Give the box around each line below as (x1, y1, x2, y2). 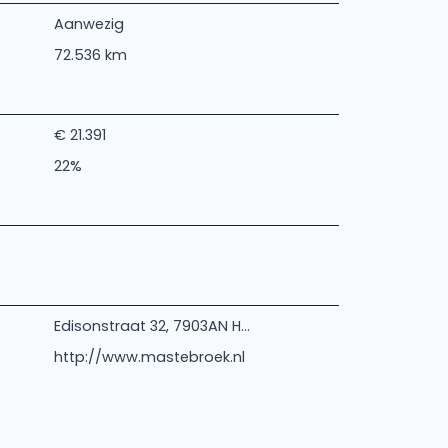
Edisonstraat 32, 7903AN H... (53, 316, 250, 336)
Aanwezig (53, 14, 124, 34)
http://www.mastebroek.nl (53, 347, 245, 367)
